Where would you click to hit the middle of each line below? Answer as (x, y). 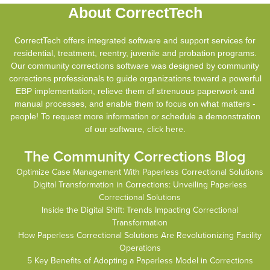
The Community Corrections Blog (135, 157)
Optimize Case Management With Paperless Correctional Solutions (140, 172)
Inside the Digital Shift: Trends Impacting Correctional (140, 210)
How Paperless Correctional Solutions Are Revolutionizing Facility (140, 236)
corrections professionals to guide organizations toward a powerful (135, 79)
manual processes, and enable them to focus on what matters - (135, 104)
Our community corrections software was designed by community (135, 66)
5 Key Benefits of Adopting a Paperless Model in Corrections (140, 261)
